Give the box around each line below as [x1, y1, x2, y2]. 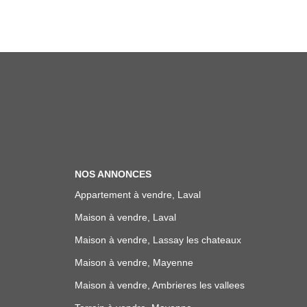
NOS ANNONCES [74, 169, 151, 180]
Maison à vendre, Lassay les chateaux [74, 234, 241, 245]
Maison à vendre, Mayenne [74, 256, 193, 268]
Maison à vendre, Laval [74, 211, 176, 223]
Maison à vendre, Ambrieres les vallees [74, 279, 245, 291]
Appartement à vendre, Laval [74, 188, 201, 200]
